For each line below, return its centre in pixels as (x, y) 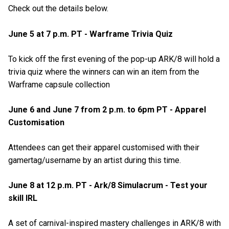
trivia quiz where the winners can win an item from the (104, 72)
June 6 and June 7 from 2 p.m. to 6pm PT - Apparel (107, 109)
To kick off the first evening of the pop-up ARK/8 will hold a (114, 59)
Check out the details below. (58, 9)
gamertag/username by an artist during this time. (95, 161)
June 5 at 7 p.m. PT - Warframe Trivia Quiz (90, 34)
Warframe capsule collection (59, 84)
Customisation (36, 122)
